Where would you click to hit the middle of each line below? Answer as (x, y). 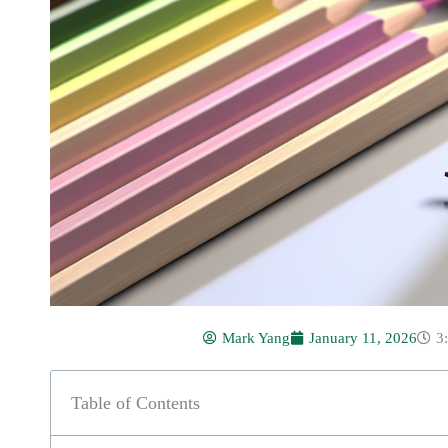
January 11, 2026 (363, 337)
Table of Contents (135, 402)
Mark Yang (256, 337)
